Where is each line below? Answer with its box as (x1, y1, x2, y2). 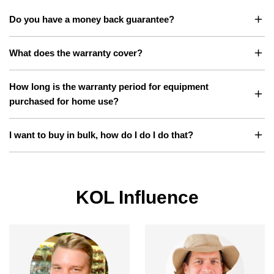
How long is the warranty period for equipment (9, 81, 209, 92)
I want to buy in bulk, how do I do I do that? (9, 129, 193, 140)
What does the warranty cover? (9, 47, 143, 58)
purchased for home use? (9, 95, 119, 106)
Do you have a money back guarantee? (9, 13, 174, 24)
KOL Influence (75, 187, 199, 207)
